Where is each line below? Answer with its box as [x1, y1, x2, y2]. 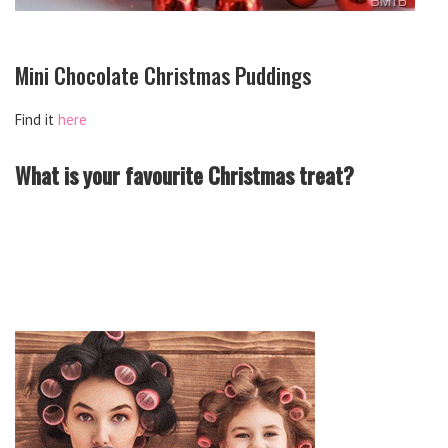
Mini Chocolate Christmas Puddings [15, 59, 311, 92]
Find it [15, 110, 58, 130]
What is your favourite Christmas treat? [15, 159, 354, 192]
